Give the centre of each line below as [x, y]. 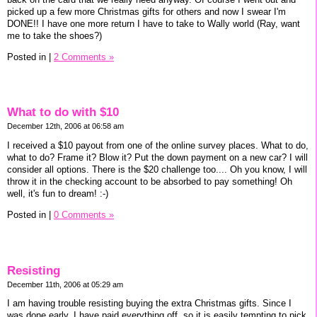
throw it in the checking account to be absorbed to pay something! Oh [150, 182]
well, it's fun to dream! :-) [58, 194]
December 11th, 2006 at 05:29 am [65, 284]
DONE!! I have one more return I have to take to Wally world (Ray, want [154, 23]
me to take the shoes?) [54, 35]
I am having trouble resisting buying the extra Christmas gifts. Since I [149, 304]
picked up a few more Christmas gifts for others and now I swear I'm [146, 11]
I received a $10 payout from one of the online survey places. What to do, [158, 146]
